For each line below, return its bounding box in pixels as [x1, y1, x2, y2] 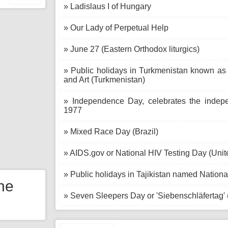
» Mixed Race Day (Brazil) [64, 127, 158, 136]
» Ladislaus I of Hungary [64, 2, 151, 11]
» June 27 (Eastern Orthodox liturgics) [64, 45, 199, 53]
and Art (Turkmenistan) [64, 75, 145, 84]
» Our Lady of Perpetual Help [64, 23, 168, 32]
